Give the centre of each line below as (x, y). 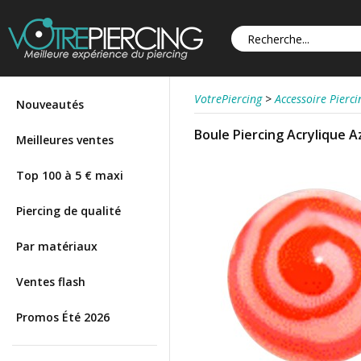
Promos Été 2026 (63, 317)
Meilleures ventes (65, 140)
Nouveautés (50, 104)
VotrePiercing (228, 99)
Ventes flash (51, 282)
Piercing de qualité (68, 211)
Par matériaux (57, 246)
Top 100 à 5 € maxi (70, 175)
